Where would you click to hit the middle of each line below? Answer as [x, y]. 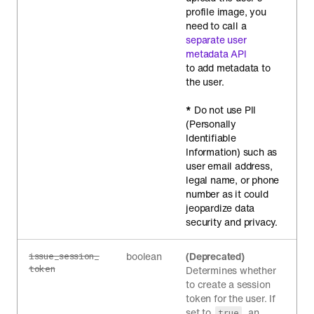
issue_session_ [64, 256]
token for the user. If [231, 298]
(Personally [211, 124]
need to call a [216, 26]
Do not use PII [224, 110]
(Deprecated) [215, 256]
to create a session [228, 284]
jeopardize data [220, 208]
